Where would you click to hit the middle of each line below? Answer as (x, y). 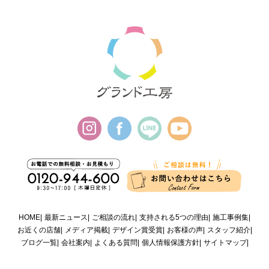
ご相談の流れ (113, 218)
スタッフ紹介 (228, 230)
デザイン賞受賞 (137, 230)
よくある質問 (116, 243)
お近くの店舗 (39, 230)
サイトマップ (225, 243)
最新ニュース (66, 218)
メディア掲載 (86, 230)
